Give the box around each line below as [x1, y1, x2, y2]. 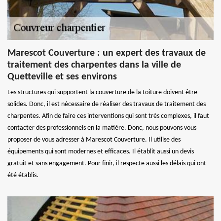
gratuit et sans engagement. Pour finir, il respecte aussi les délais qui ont [7, 159, 206, 167]
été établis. [7, 171, 38, 179]
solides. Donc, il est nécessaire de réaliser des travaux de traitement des [7, 100, 206, 108]
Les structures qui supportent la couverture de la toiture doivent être [7, 88, 197, 96]
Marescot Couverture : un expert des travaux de [7, 48, 206, 58]
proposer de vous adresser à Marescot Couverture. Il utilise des [7, 136, 181, 144]
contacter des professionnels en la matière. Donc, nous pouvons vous [7, 124, 196, 132]
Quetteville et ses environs [7, 72, 117, 82]
